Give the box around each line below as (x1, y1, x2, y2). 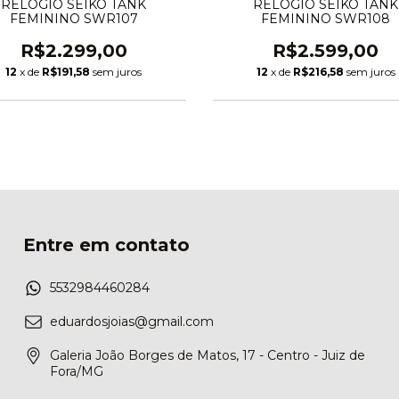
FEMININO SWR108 (261, 11, 390, 28)
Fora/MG (50, 363, 103, 380)
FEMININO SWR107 (9, 11, 138, 28)
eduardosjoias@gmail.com (50, 313, 214, 330)
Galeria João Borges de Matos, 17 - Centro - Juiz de (50, 347, 365, 364)
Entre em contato (23, 234, 190, 256)
